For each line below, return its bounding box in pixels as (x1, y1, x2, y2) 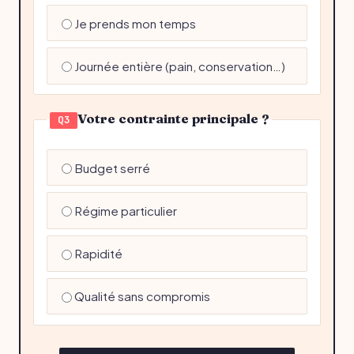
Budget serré (73, 160, 150, 175)
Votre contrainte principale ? (77, 111, 269, 127)
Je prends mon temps (73, 15, 196, 31)
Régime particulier (73, 202, 177, 218)
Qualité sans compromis (73, 288, 210, 304)
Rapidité (73, 246, 122, 262)
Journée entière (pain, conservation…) (73, 58, 285, 73)
